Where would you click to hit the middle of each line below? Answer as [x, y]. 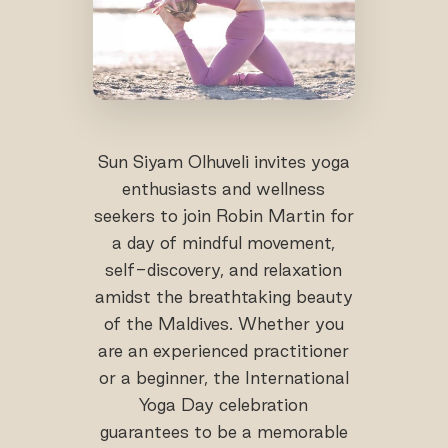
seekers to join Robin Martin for [223, 215]
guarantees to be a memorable [223, 431]
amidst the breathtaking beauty [223, 296]
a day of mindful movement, [224, 242]
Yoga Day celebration [224, 404]
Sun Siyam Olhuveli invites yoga [223, 161]
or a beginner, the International [223, 377]
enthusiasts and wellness [224, 188]
